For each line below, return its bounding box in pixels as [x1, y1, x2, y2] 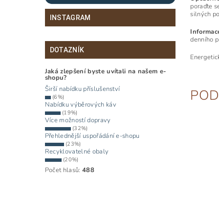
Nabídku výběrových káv [44, 100, 116, 109]
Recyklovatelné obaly [44, 147, 109, 156]
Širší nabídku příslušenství [44, 85, 120, 94]
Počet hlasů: [44, 166, 82, 175]
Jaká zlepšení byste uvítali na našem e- [44, 67, 167, 76]
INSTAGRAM [49, 14, 91, 22]
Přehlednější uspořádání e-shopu [44, 131, 140, 141]
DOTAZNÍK [49, 46, 85, 54]
